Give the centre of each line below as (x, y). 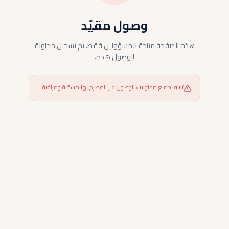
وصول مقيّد (114, 25)
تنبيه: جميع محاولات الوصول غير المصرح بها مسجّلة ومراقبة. (112, 87)
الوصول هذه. (114, 57)
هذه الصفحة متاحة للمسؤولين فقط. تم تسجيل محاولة (114, 45)
